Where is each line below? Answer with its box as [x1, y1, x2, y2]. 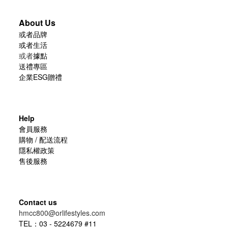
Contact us [19, 196, 57, 207]
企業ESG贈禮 [19, 71, 62, 82]
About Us [19, 16, 55, 28]
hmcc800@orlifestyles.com [19, 207, 105, 218]
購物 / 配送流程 [19, 134, 68, 145]
